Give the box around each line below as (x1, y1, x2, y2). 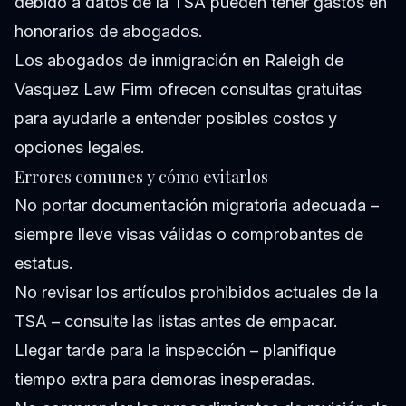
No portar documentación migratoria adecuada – (14, 196, 379, 216)
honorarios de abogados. (14, 22, 203, 42)
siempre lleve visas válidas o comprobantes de (14, 225, 363, 245)
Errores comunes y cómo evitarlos (14, 166, 268, 188)
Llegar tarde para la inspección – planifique (14, 341, 336, 361)
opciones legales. (14, 138, 145, 158)
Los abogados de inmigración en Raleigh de (14, 51, 343, 71)
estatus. (14, 254, 73, 274)
